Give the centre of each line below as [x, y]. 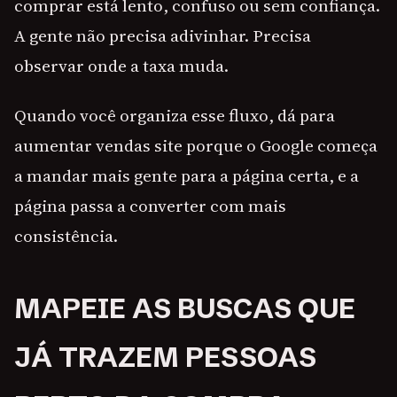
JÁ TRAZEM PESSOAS [165, 358]
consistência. [66, 236]
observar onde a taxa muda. [121, 66]
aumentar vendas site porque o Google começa [196, 146]
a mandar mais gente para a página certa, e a [187, 176]
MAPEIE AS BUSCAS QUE [185, 309]
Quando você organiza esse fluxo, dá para [175, 116]
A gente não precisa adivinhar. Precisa [163, 36]
